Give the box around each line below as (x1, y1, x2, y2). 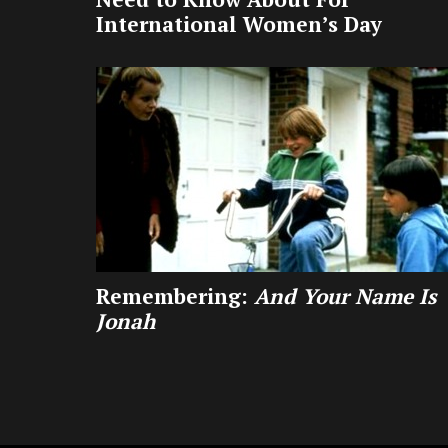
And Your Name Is (248, 282, 436, 311)
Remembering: (96, 282, 248, 311)
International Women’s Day (96, 10, 382, 39)
